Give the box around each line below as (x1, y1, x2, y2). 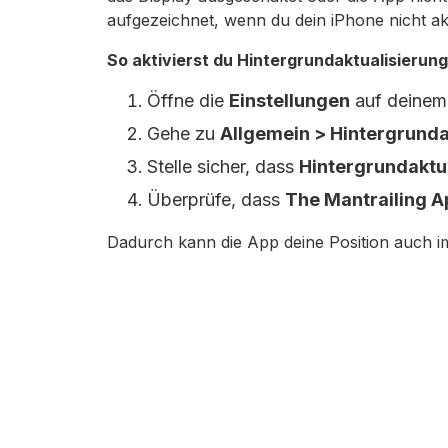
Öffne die (147, 90, 229, 111)
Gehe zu (147, 123, 220, 144)
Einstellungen (229, 90, 350, 111)
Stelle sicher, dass (147, 156, 299, 177)
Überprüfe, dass (147, 189, 285, 210)
